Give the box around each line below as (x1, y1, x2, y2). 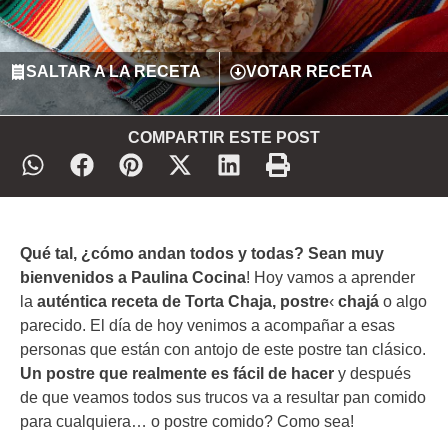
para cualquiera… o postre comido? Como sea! (20, 413, 354, 431)
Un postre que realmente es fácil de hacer (20, 365, 334, 383)
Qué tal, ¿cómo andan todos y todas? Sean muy (20, 245, 384, 263)
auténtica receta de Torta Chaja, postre (37, 293, 329, 311)
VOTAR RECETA (245, 63, 373, 81)
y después (334, 365, 411, 383)
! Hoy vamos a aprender (246, 269, 415, 287)
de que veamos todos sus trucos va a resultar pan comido (20, 389, 426, 407)
